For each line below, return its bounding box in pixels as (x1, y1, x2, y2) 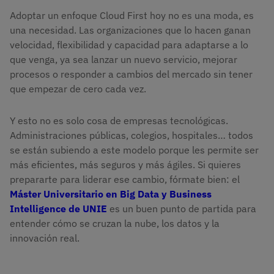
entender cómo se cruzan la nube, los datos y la (10, 217, 220, 230)
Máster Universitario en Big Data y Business (10, 188, 212, 201)
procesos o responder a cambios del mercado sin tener (10, 68, 253, 81)
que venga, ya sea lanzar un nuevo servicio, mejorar (10, 53, 237, 66)
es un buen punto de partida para (107, 202, 256, 215)
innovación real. (10, 232, 80, 245)
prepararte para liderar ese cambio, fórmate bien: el (10, 173, 240, 186)
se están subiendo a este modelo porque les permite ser (10, 144, 259, 157)
